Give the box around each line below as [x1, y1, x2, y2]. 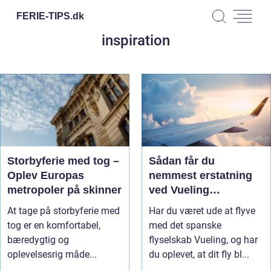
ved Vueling [149, 184, 209, 196]
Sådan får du [149, 155, 215, 167]
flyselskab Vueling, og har [149, 234, 258, 246]
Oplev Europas [7, 169, 84, 181]
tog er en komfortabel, [7, 220, 100, 231]
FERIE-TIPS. [16, 10, 73, 21]
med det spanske [149, 220, 221, 231]
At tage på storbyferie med [7, 205, 120, 217]
